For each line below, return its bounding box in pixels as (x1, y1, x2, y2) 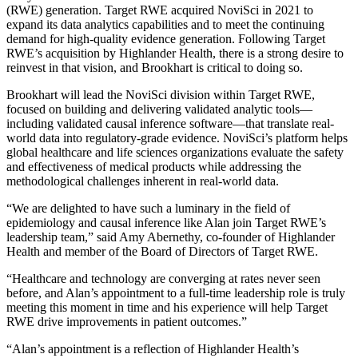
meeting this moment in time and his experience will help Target (6, 300, 328, 314)
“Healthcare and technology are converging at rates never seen (6, 271, 320, 285)
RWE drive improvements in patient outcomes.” (6, 314, 247, 328)
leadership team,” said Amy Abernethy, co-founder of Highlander (6, 229, 335, 244)
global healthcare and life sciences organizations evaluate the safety (6, 145, 344, 159)
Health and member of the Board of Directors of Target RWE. (6, 244, 318, 258)
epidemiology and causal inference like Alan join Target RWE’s (6, 215, 326, 229)
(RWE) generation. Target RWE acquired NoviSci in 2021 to (6, 2, 313, 17)
